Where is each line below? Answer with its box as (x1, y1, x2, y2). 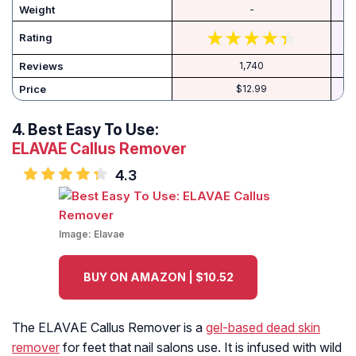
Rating (19, 31, 52, 44)
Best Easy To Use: (28, 120, 159, 140)
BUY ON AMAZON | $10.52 (83, 270, 234, 284)
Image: (59, 228, 94, 241)
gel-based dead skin (206, 319, 320, 336)
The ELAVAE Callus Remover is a (12, 319, 206, 336)
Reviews (19, 60, 64, 73)
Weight (19, 3, 55, 17)
